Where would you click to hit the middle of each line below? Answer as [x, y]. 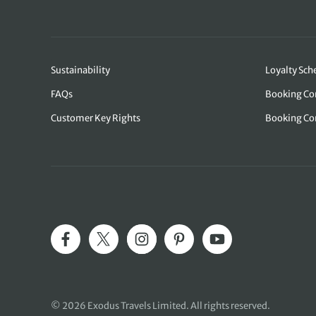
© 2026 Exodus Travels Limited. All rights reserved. [160, 305]
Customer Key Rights [96, 119]
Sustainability [80, 71]
